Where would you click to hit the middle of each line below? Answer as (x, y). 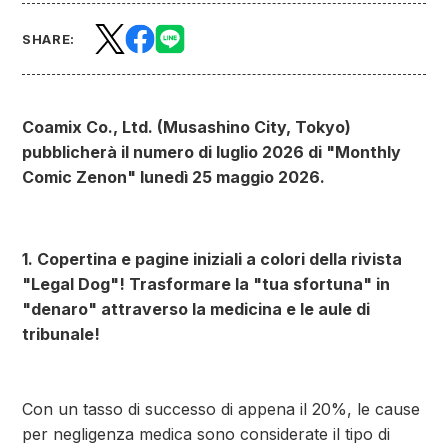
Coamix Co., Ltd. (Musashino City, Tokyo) (186, 127)
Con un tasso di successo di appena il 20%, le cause (221, 409)
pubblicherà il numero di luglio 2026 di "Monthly (211, 152)
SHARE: (48, 39)
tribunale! (61, 334)
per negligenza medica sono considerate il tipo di (206, 434)
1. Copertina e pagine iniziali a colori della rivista (212, 259)
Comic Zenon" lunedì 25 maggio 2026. (173, 177)
